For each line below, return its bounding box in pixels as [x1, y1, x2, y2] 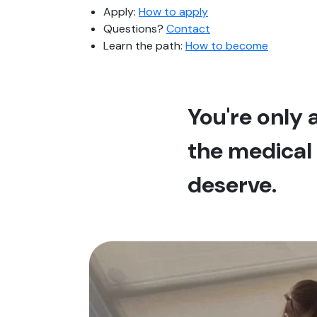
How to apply [139, 4, 208, 20]
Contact [166, 21, 210, 37]
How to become [185, 38, 268, 54]
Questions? [103, 21, 166, 37]
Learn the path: [103, 38, 185, 54]
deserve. [188, 170, 277, 200]
